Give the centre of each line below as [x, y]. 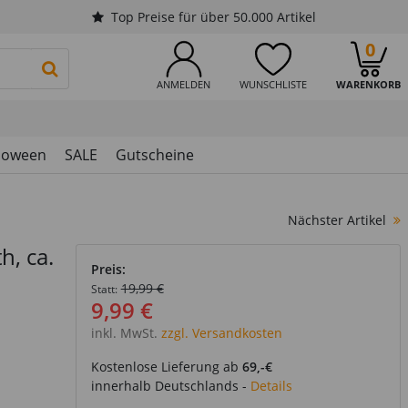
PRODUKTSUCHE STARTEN [140, 67]
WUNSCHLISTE [273, 84]
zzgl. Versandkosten [219, 333]
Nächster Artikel [337, 220]
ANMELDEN [184, 84]
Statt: [104, 289]
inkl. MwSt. [124, 333]
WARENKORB [368, 84]
